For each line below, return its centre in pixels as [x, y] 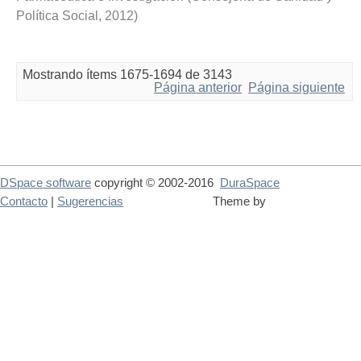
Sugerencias [90, 201]
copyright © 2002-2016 [156, 183]
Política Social [57, 15]
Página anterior [198, 87]
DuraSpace [250, 183]
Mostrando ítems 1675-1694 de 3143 [127, 74]
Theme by [241, 201]
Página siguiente [297, 87]
